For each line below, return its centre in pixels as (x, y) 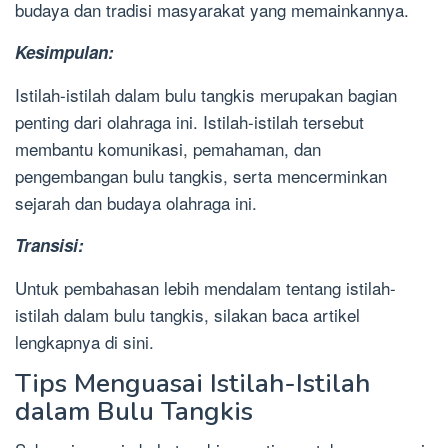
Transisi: (49, 245)
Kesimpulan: (64, 52)
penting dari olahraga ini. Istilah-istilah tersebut (189, 122)
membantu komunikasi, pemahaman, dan (168, 149)
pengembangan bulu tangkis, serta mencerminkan (201, 176)
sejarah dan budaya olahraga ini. (136, 203)
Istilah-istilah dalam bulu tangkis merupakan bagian (206, 95)
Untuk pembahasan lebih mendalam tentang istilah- (205, 288)
